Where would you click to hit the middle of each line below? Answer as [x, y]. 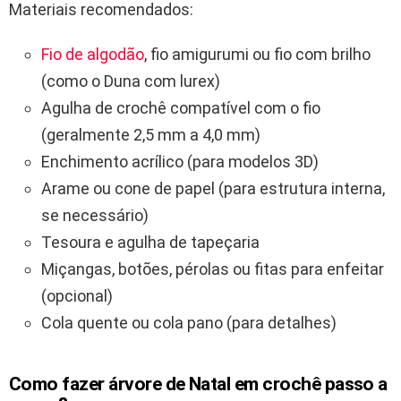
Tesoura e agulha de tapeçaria [150, 243]
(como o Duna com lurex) [131, 81]
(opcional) [77, 296]
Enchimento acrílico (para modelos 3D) [180, 162]
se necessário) [95, 216]
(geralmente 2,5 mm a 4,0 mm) [151, 135]
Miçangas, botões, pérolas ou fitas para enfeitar [213, 269]
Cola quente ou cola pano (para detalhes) [189, 323]
